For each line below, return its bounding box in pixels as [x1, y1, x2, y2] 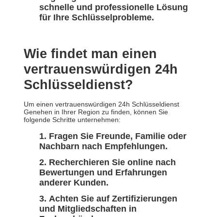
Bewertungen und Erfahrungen [39, 168, 167, 178]
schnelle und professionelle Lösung [39, 2, 188, 13]
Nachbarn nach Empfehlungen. [39, 141, 168, 152]
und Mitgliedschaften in [39, 204, 137, 214]
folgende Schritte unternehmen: [24, 116, 121, 124]
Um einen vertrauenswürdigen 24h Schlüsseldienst [24, 100, 179, 108]
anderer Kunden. [39, 178, 108, 188]
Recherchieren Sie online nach [49, 157, 176, 168]
